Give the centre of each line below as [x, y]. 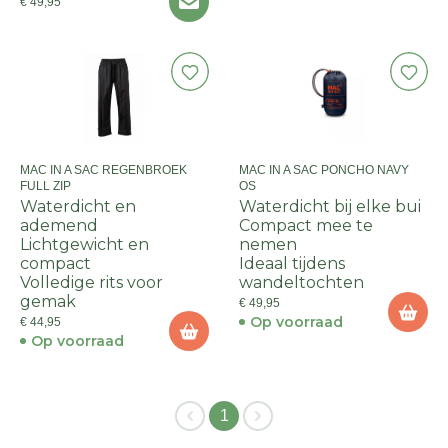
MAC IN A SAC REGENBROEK [103, 170]
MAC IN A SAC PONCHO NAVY [324, 170]
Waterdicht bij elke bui [330, 206]
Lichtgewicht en [84, 244]
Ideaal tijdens [292, 263]
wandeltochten [301, 282]
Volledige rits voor [91, 282]
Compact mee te [306, 225]
